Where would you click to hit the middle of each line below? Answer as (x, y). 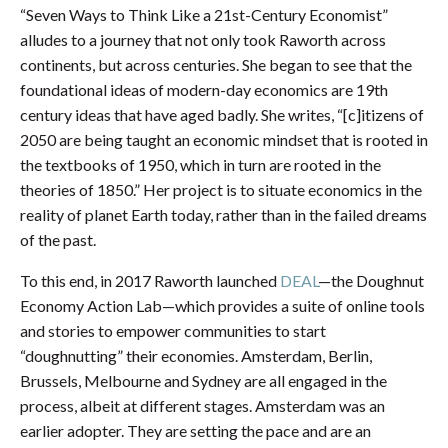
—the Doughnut (371, 281)
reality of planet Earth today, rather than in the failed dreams (223, 215)
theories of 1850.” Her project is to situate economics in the (221, 190)
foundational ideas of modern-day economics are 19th (204, 90)
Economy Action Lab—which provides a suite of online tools (222, 306)
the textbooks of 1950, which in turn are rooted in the (200, 165)
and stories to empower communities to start (173, 331)
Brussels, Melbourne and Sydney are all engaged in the (203, 381)
